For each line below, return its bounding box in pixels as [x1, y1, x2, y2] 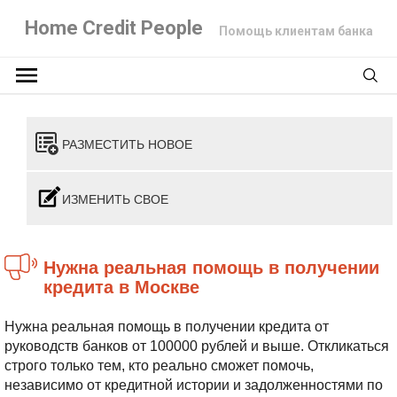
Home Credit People [24, 17, 203, 39]
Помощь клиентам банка [218, 24, 373, 38]
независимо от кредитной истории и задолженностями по [4, 378, 383, 393]
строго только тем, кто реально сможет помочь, [4, 358, 314, 373]
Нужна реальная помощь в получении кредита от [4, 319, 329, 334]
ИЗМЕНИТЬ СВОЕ [62, 190, 168, 207]
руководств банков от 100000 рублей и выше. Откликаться [4, 339, 389, 354]
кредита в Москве [43, 273, 199, 299]
